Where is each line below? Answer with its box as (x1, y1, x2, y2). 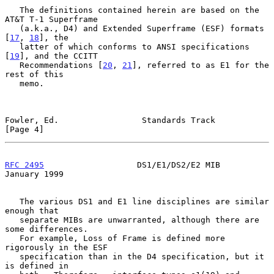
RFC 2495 (5, 160, 44, 169)
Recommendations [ (20, 60, 103, 70)
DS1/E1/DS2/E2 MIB (44, 160, 220, 169)
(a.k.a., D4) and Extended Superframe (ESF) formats (5, 23, 20, 33)
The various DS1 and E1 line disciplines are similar (5, 196, 20, 206)
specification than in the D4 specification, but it (5, 251, 20, 261)
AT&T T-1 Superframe (5, 14, 98, 24)
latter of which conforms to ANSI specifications (5, 42, 20, 51)
